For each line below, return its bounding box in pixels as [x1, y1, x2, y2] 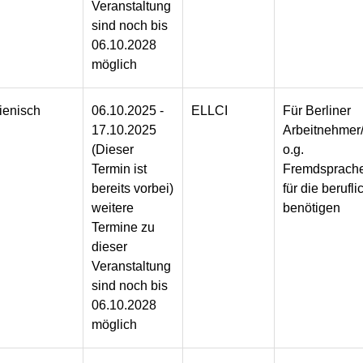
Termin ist [92, 162, 147, 177]
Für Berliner [283, 104, 352, 118]
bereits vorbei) [92, 181, 174, 196]
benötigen [283, 201, 341, 216]
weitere [92, 201, 135, 216]
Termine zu [92, 220, 156, 235]
